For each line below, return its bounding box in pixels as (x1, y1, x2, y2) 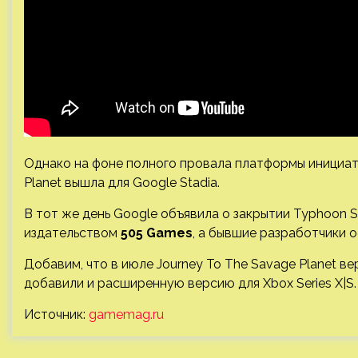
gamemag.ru (89, 307, 164, 322)
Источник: (24, 307, 89, 322)
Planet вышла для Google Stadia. (24, 175, 220, 190)
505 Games (121, 225, 193, 241)
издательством (24, 225, 121, 241)
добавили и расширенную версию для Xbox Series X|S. (24, 276, 356, 291)
